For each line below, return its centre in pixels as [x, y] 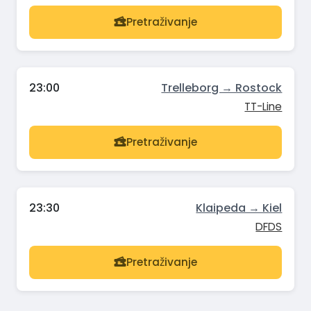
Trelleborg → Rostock [222, 87]
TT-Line [263, 106]
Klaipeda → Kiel [239, 208]
